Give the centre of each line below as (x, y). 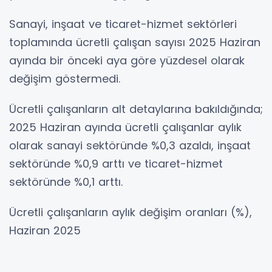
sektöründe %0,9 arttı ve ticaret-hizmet (116, 163)
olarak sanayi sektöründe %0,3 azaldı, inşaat (130, 145)
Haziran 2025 (45, 230)
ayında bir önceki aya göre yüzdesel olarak (127, 60)
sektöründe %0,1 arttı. (66, 182)
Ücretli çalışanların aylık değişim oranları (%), (131, 212)
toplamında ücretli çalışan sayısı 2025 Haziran (135, 42)
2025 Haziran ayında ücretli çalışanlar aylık (125, 127)
